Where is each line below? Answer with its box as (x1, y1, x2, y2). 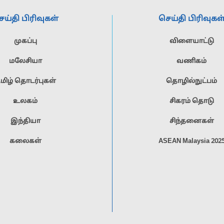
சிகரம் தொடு (169, 97, 214, 105)
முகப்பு (13, 37, 37, 45)
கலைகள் (9, 137, 41, 145)
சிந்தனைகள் (169, 117, 214, 125)
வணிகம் (176, 57, 207, 65)
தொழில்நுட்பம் (166, 77, 217, 85)
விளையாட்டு (169, 37, 214, 45)
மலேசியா (8, 57, 42, 65)
